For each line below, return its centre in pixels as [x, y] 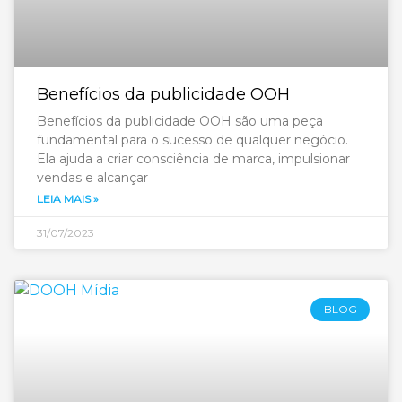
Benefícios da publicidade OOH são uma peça [180, 121]
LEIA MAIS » [68, 199]
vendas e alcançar [92, 178]
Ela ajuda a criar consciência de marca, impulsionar [193, 159]
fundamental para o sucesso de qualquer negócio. [192, 140]
